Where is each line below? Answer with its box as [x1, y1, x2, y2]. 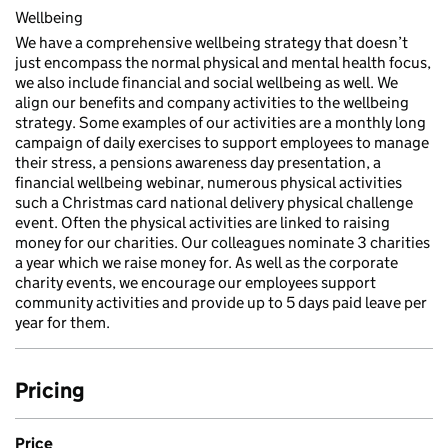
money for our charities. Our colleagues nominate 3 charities [15, 233, 430, 252]
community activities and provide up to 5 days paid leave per [15, 293, 427, 312]
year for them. [15, 313, 110, 332]
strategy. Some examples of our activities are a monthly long [15, 113, 426, 132]
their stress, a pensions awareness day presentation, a [15, 153, 381, 172]
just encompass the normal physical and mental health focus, [15, 53, 431, 72]
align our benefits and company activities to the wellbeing [15, 93, 409, 112]
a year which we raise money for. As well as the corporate [15, 253, 398, 272]
